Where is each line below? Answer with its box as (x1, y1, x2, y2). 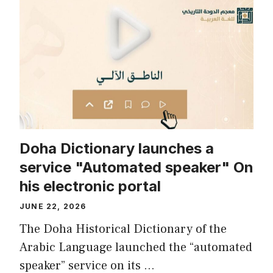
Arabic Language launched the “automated (19, 239, 252, 256)
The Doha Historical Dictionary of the (19, 221, 227, 238)
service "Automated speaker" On (19, 158, 253, 177)
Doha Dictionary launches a (19, 140, 214, 158)
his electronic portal (19, 177, 161, 196)
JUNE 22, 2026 (19, 202, 87, 211)
